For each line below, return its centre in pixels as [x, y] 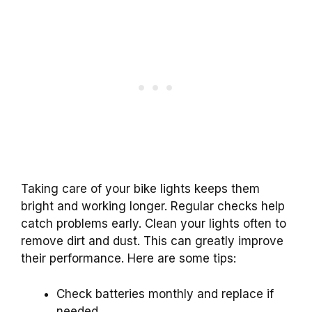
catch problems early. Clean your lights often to [154, 224]
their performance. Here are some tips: [128, 259]
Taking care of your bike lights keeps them [140, 189]
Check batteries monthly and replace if [165, 294]
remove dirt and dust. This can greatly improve [152, 241]
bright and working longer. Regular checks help [153, 206]
